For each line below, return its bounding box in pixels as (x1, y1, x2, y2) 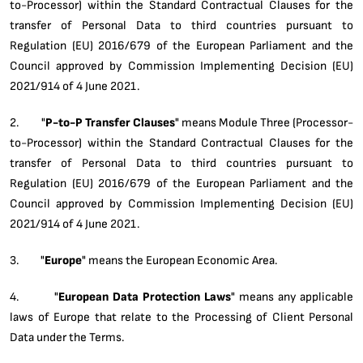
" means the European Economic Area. (82, 252, 277, 267)
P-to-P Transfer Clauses (45, 114, 175, 130)
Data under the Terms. (10, 329, 124, 344)
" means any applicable (231, 288, 354, 304)
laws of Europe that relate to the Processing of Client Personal (10, 309, 353, 324)
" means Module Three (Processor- (174, 114, 354, 130)
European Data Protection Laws (58, 288, 232, 304)
